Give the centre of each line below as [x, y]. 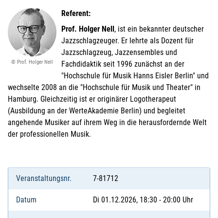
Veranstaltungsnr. [44, 179]
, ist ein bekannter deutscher [159, 29]
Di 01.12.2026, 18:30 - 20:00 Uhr [143, 200]
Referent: [76, 14]
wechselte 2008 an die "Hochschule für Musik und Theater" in [104, 88]
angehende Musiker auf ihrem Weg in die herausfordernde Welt [107, 123]
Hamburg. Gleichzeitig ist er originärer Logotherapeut [92, 99]
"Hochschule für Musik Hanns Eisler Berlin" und [135, 76]
